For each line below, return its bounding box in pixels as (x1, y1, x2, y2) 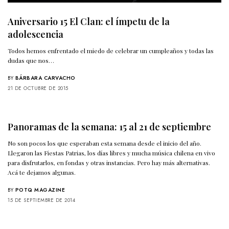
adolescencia (8, 28, 63, 40)
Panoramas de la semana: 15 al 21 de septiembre (8, 120, 211, 133)
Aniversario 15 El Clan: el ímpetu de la (8, 15, 170, 28)
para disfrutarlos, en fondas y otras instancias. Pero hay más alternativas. (8, 158, 211, 167)
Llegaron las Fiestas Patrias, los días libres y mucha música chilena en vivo (8, 148, 216, 157)
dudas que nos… (8, 56, 55, 64)
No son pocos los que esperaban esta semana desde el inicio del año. (8, 139, 202, 147)
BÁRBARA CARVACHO (15, 74, 76, 82)
